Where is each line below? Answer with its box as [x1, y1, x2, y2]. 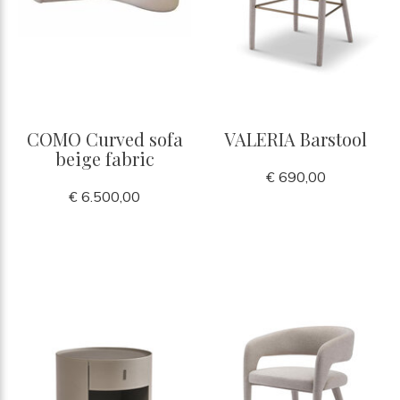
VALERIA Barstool [224, 126, 367, 151]
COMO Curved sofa [26, 126, 183, 151]
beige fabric [54, 146, 154, 171]
